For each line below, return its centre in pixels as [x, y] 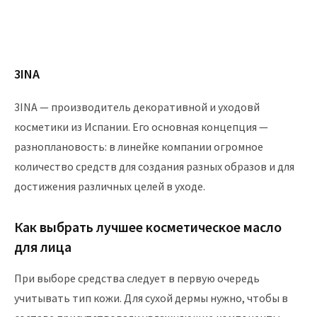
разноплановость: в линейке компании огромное [139, 146]
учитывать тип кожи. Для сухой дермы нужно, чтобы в [151, 298]
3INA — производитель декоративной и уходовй [137, 107]
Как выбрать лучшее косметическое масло [148, 227]
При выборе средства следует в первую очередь [137, 278]
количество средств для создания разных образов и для [154, 166]
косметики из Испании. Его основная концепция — [141, 127]
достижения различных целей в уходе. [110, 186]
